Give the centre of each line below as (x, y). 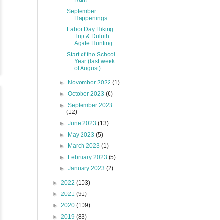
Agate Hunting (93, 43)
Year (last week (94, 61)
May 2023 (82, 135)
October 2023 (87, 94)
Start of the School (91, 55)
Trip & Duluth (91, 36)
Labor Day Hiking (90, 29)
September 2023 (90, 105)
